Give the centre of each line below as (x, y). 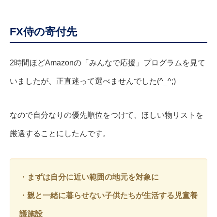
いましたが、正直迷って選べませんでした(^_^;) (93, 81)
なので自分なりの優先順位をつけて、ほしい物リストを (107, 115)
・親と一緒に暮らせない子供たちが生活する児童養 (108, 196)
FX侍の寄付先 (43, 32)
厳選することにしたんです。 (60, 134)
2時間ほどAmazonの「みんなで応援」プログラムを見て (108, 63)
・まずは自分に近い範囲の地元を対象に (89, 177)
